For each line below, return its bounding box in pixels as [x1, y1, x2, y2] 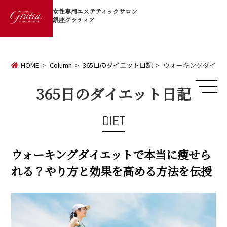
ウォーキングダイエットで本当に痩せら [11, 146, 211, 163]
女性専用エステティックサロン [53, 7, 137, 16]
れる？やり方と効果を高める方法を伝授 [11, 163, 212, 179]
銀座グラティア [53, 15, 95, 24]
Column [49, 60, 72, 70]
